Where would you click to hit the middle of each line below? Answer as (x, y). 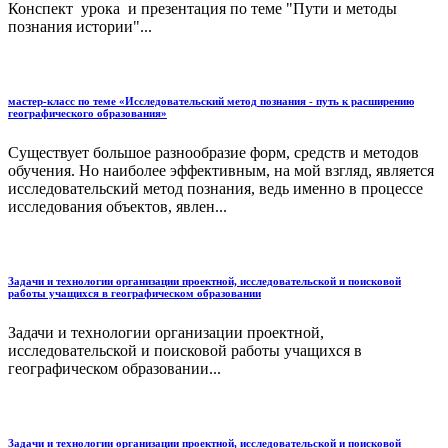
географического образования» (87, 113)
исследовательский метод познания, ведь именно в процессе (215, 189)
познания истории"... (80, 27)
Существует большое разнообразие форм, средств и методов (213, 153)
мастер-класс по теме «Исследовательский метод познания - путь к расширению (211, 101)
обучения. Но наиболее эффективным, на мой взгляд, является (221, 171)
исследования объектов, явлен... (117, 207)
